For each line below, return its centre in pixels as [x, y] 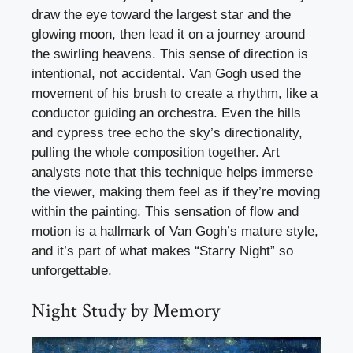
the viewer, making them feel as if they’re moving [176, 191]
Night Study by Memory [126, 311]
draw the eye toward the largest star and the [161, 14]
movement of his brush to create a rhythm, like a [175, 93]
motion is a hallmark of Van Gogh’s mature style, [175, 231]
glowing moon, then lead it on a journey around [168, 34]
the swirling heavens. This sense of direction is [170, 54]
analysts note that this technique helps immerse [172, 172]
